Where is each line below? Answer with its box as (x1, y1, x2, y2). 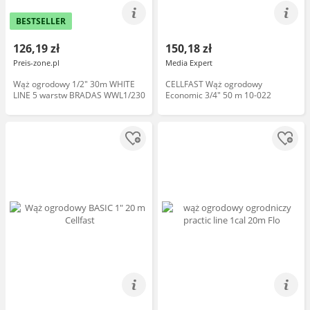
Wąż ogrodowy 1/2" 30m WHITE (13, 78, 135, 90)
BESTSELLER (16, 15, 66, 27)
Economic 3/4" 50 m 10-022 (165, 89, 271, 101)
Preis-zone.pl (13, 57, 60, 68)
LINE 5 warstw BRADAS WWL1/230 (13, 89, 145, 101)
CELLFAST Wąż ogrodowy (165, 78, 262, 90)
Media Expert (165, 57, 212, 68)
